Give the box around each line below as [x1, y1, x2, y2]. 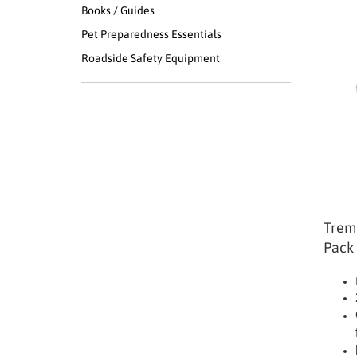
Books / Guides [81, 4, 155, 17]
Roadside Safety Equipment [81, 52, 220, 65]
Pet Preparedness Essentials [81, 28, 222, 41]
